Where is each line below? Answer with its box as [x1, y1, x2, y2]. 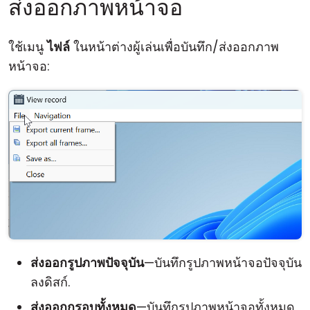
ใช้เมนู [8, 38, 47, 55]
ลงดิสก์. [30, 273, 70, 291]
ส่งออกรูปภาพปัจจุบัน [30, 253, 144, 271]
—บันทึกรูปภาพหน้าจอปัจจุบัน [144, 253, 302, 271]
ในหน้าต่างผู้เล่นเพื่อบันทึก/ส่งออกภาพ [70, 38, 279, 55]
